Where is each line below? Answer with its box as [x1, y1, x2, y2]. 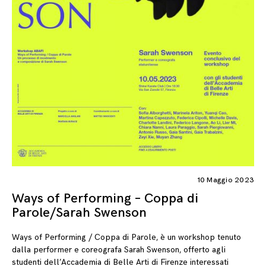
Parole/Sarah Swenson [12, 205, 147, 221]
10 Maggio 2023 [197, 176, 254, 185]
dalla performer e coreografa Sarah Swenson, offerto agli [12, 245, 226, 255]
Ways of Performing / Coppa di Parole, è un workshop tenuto [12, 232, 241, 243]
